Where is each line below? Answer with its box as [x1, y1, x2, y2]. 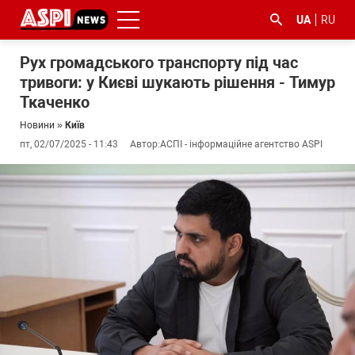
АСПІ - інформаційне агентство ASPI [160, 139, 323, 150]
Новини [20, 120, 55, 131]
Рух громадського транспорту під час [20, 53, 298, 72]
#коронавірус [230, 171, 311, 186]
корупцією [49, 203, 112, 218]
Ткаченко [20, 93, 90, 112]
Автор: [130, 139, 160, 150]
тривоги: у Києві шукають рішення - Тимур [20, 73, 335, 92]
